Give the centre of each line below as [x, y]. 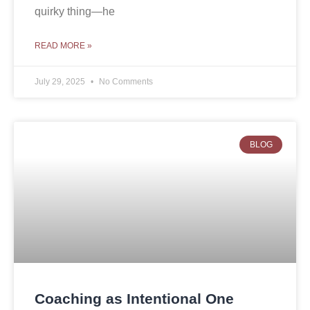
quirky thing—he [75, 12]
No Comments [125, 82]
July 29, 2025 [61, 82]
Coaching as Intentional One [134, 299]
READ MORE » [63, 46]
